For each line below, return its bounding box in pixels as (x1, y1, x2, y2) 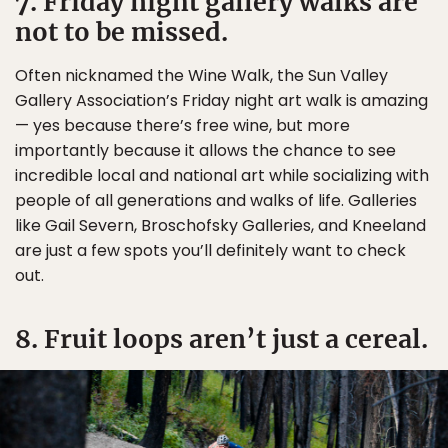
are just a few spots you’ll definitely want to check (15, 239, 406, 263)
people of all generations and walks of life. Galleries (15, 189, 417, 213)
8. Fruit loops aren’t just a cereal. (15, 323, 428, 356)
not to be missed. (15, 16, 228, 49)
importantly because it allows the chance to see (15, 139, 396, 163)
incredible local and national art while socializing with (15, 164, 429, 188)
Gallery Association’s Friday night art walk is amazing (15, 89, 428, 113)
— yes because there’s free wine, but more (15, 114, 350, 138)
